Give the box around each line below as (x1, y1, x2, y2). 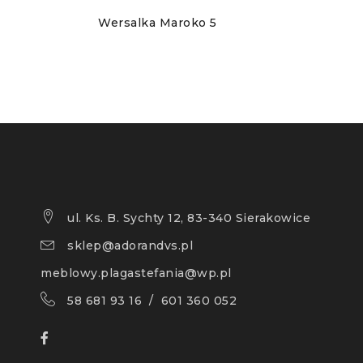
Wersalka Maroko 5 (98, 15, 217, 31)
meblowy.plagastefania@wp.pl (41, 266, 232, 281)
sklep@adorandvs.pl (67, 238, 193, 254)
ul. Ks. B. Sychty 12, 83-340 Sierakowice (67, 211, 310, 226)
